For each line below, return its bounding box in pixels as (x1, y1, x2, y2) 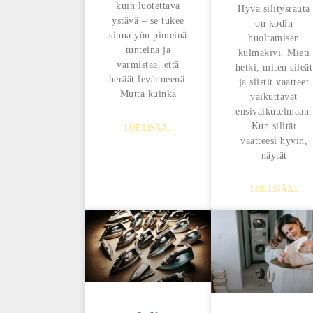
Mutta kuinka (119, 88, 177, 99)
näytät (261, 150, 287, 161)
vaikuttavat (250, 91, 298, 102)
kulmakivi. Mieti (238, 47, 310, 58)
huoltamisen (248, 32, 300, 43)
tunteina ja (125, 44, 171, 55)
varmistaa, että (117, 59, 180, 70)
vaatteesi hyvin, (240, 135, 307, 146)
